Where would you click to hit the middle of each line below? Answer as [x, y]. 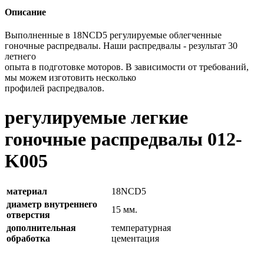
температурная [141, 228]
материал [27, 192]
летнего [20, 57]
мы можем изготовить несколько [70, 78]
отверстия [28, 215]
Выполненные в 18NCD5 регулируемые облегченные [113, 35]
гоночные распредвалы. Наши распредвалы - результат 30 [121, 46]
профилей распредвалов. [55, 88]
